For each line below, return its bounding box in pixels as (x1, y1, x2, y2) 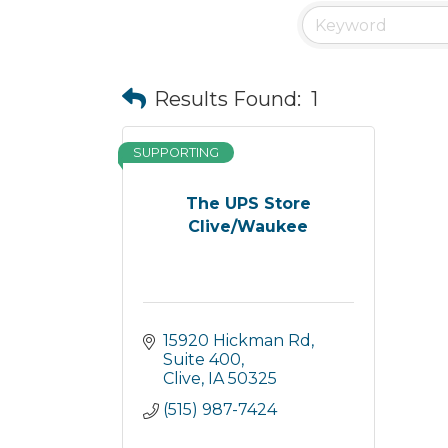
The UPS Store (185, 193, 311, 213)
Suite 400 (163, 350, 241, 369)
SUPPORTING (133, 145, 219, 160)
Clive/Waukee (188, 216, 309, 236)
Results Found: (154, 86, 301, 111)
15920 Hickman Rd (163, 331, 311, 350)
